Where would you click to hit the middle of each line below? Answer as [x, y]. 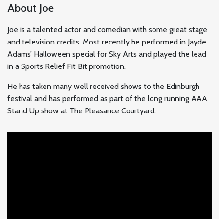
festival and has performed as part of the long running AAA [107, 98]
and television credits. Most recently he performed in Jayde [107, 42]
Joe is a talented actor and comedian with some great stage [107, 29]
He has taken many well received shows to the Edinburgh [103, 86]
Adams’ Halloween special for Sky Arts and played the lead [107, 54]
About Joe [31, 8]
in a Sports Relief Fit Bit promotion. [66, 66]
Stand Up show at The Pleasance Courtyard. [82, 110]
